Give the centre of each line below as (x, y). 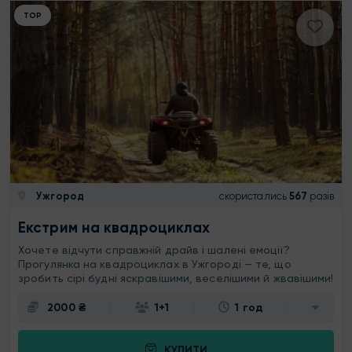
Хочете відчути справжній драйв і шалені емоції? (154, 250)
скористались (253, 196)
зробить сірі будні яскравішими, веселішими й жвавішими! (176, 279)
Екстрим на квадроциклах (114, 228)
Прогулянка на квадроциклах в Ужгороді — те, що (155, 264)
